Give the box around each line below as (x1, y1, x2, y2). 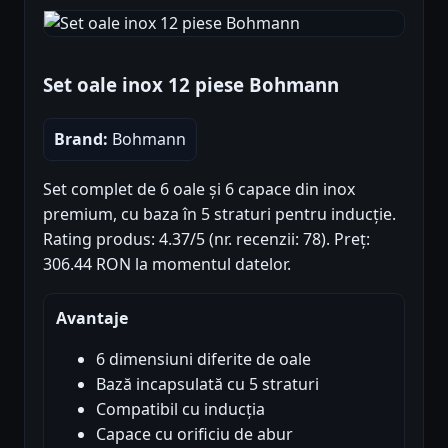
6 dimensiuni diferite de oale (96, 347, 311, 370)
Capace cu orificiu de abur (96, 422, 293, 445)
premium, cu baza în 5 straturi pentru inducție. (43, 202, 396, 225)
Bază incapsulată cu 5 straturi (96, 372, 319, 395)
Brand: (54, 127, 108, 150)
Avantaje (56, 306, 128, 329)
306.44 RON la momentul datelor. (43, 252, 291, 275)
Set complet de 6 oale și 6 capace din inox (43, 177, 355, 200)
